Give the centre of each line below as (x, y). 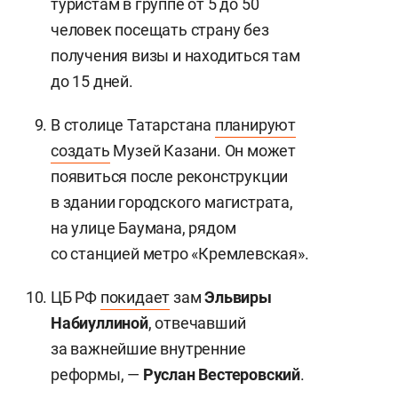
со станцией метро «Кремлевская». (180, 254)
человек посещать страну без (160, 30)
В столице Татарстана (133, 125)
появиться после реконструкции (170, 176)
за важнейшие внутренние (148, 349)
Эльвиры (238, 297)
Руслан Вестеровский (222, 374)
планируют (255, 125)
